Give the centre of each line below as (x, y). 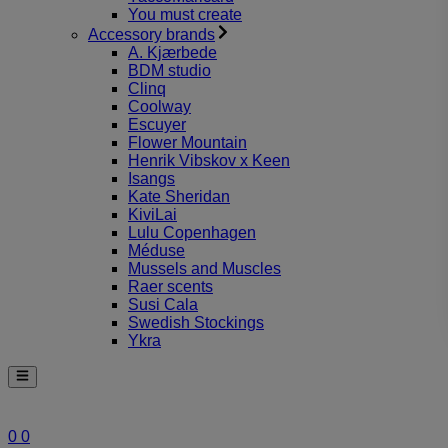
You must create (185, 14)
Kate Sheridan (179, 196)
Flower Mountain (187, 142)
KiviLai (152, 214)
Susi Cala (163, 304)
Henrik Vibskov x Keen (209, 160)
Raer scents (170, 286)
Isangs (151, 178)
